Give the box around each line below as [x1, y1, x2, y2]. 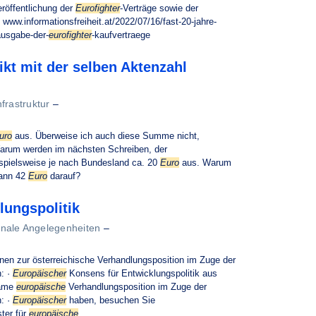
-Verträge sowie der [120, 3, 198, 13]
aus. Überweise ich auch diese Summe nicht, [12, 130, 200, 141]
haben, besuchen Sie [66, 295, 155, 305]
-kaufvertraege [92, 30, 150, 40]
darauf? [47, 171, 80, 181]
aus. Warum [179, 157, 231, 168]
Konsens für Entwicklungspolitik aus [66, 268, 217, 279]
